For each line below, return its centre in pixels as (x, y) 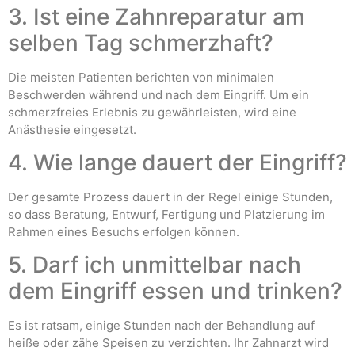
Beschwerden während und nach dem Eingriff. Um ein (158, 94)
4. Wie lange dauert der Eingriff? (177, 162)
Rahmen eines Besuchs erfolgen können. (124, 232)
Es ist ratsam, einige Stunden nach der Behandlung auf (161, 326)
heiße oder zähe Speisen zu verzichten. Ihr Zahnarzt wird (168, 343)
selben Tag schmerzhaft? (141, 42)
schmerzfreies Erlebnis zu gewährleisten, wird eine (152, 112)
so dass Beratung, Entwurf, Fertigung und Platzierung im (166, 214)
